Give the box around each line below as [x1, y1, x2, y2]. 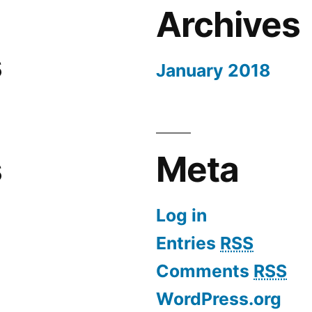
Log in [156, 205, 207, 226]
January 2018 [156, 60, 270, 81]
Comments [156, 260, 253, 282]
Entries [156, 233, 220, 254]
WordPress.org [156, 288, 281, 310]
